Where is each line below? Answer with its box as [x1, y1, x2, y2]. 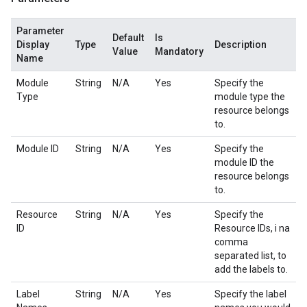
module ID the [214, 157, 274, 168]
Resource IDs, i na [214, 223, 290, 234]
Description [214, 39, 267, 50]
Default [112, 32, 144, 43]
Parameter [16, 25, 64, 36]
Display [16, 39, 49, 50]
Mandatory [155, 46, 204, 57]
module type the [214, 91, 285, 102]
